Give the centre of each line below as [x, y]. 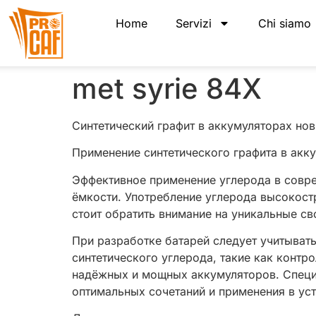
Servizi [194, 23]
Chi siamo [285, 23]
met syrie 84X [167, 88]
